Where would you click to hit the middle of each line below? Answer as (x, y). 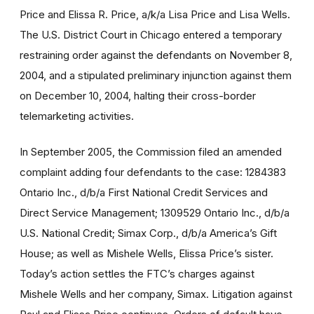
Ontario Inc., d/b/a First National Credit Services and (144, 192)
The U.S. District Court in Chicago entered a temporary (151, 34)
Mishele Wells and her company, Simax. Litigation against (156, 294)
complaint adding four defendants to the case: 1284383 (153, 172)
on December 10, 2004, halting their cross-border (138, 95)
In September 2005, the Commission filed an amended (151, 151)
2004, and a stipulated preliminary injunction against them (156, 75)
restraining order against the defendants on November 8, (156, 55)
